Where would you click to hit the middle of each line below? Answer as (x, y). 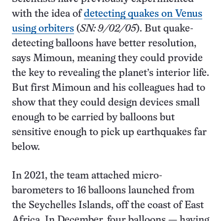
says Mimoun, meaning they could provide (107, 58)
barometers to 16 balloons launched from (103, 191)
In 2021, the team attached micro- (87, 176)
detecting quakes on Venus (143, 14)
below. (26, 147)
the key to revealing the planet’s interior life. (110, 73)
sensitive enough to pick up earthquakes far (109, 132)
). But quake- (165, 29)
